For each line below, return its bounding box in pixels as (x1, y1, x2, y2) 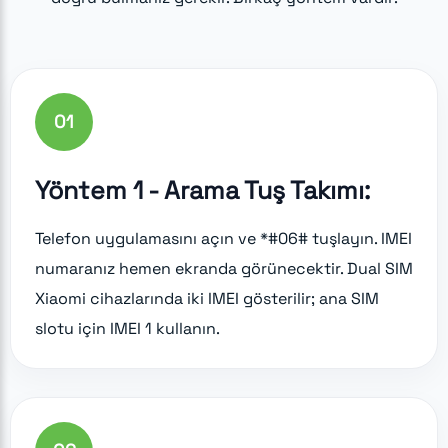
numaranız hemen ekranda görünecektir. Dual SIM (35, 257, 413, 279)
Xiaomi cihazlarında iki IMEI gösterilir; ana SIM (35, 287, 379, 309)
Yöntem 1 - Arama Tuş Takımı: (35, 173, 370, 206)
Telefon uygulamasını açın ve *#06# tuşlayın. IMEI (35, 227, 412, 249)
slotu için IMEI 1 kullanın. (35, 317, 220, 339)
